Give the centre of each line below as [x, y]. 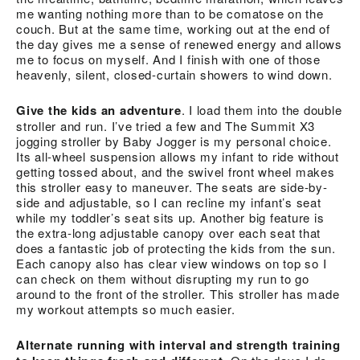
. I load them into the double [262, 110]
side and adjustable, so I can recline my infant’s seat [169, 202]
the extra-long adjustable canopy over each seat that [168, 233]
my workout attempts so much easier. [126, 309]
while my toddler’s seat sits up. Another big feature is [170, 217]
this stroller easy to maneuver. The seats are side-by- [172, 187]
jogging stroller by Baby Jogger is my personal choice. [174, 141]
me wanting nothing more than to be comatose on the [170, 13]
